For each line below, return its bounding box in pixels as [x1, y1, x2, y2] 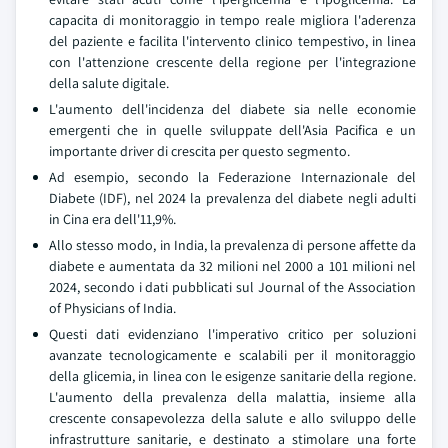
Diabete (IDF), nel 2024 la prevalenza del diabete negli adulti [49, 189, 416, 207]
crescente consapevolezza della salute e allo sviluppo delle [49, 409, 416, 427]
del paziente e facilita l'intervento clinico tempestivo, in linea [49, 32, 416, 50]
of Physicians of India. [49, 299, 176, 317]
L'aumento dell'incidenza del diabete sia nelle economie [49, 100, 416, 118]
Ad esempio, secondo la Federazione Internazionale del [49, 168, 416, 186]
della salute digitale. [49, 74, 169, 92]
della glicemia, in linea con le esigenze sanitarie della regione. [49, 367, 416, 385]
